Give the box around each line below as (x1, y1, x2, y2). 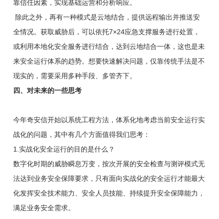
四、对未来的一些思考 (13, 86, 82, 94)
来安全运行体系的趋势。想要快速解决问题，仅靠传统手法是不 (13, 57, 205, 65)
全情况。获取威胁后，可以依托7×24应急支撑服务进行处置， (13, 27, 200, 36)
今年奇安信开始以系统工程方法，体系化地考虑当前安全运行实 (13, 115, 205, 124)
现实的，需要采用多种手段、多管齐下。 (13, 71, 138, 80)
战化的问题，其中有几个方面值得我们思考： (13, 130, 150, 138)
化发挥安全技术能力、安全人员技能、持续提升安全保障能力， (13, 189, 205, 197)
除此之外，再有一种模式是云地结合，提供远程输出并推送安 (13, 13, 200, 21)
